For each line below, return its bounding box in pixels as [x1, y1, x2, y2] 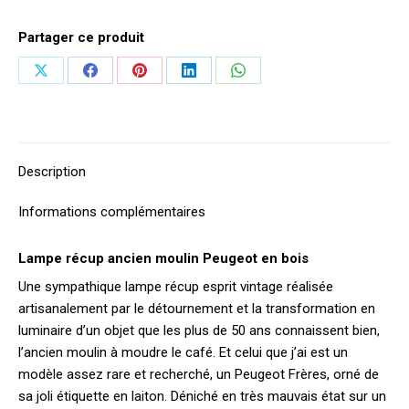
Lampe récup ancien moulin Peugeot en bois [18, 249, 309, 267]
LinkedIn [187, 128, 243, 146]
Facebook [89, 128, 152, 146]
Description [18, 163, 86, 180]
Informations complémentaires [18, 203, 205, 220]
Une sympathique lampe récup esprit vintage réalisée [18, 278, 333, 295]
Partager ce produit [18, 28, 144, 46]
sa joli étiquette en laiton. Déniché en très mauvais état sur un [18, 387, 386, 404]
